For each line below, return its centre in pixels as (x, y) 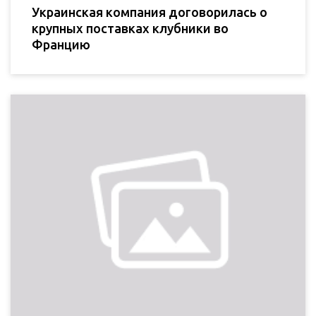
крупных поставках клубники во (130, 29)
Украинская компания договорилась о (150, 12)
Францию (61, 45)
